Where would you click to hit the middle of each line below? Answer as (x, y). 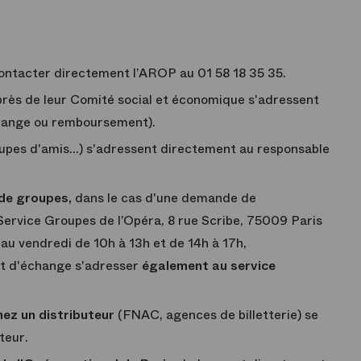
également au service (209, 266)
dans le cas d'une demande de (164, 198)
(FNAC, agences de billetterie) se (216, 315)
